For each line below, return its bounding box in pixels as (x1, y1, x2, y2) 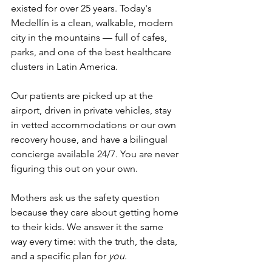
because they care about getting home (11, 206, 181, 219)
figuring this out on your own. (11, 163, 138, 175)
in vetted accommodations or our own (11, 119, 178, 131)
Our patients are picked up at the (11, 90, 155, 102)
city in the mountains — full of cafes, (11, 32, 169, 44)
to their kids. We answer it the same (11, 221, 166, 233)
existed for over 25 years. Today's (11, 2, 154, 15)
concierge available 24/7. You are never (11, 148, 181, 160)
